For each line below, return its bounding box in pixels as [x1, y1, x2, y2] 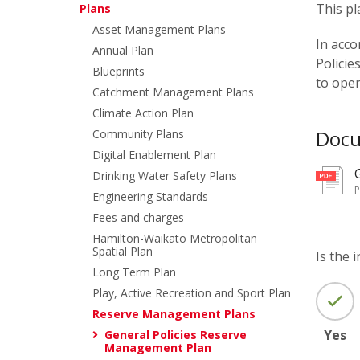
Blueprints [92, 63, 145, 79]
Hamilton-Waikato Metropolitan [92, 231, 257, 246]
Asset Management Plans [92, 22, 226, 37]
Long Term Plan [92, 264, 176, 280]
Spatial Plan [92, 243, 153, 259]
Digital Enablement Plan [92, 147, 216, 162]
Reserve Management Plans [92, 306, 256, 321]
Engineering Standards [92, 189, 208, 204]
